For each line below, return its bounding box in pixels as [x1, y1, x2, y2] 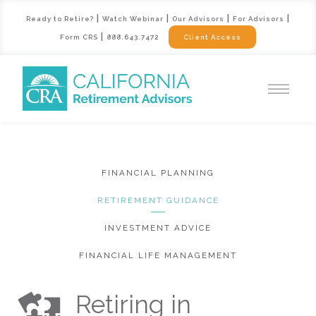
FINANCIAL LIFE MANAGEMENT [79, 250, 237, 260]
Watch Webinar [102, 14, 164, 23]
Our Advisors [172, 14, 224, 23]
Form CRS [60, 32, 99, 41]
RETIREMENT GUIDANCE [97, 195, 219, 205]
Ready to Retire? [26, 14, 94, 23]
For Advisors [233, 14, 284, 23]
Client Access [183, 32, 241, 41]
